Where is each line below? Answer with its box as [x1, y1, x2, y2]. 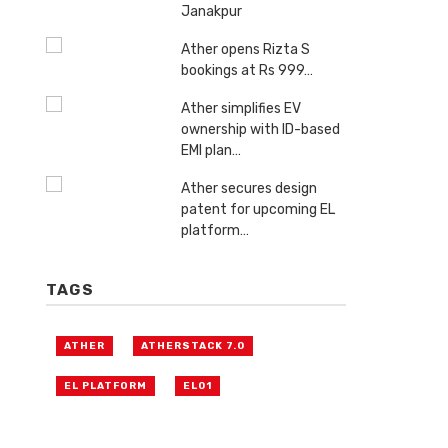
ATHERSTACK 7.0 [141, 340, 245, 353]
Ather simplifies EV [181, 100, 301, 118]
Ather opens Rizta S [181, 41, 310, 59]
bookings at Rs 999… [181, 62, 313, 80]
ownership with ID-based [181, 121, 340, 139]
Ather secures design [181, 180, 317, 198]
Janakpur [181, 3, 242, 21]
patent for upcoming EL [181, 201, 335, 219]
